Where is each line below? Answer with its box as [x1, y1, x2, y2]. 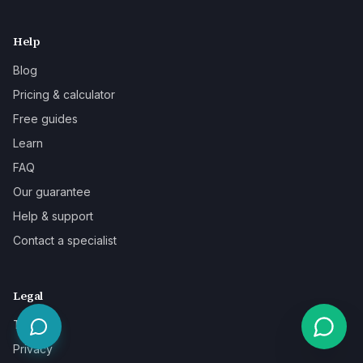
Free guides [13, 112, 78, 126]
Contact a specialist [13, 233, 117, 248]
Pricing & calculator [13, 88, 115, 102]
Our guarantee [13, 185, 91, 199]
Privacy [13, 342, 53, 357]
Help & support [13, 209, 93, 224]
